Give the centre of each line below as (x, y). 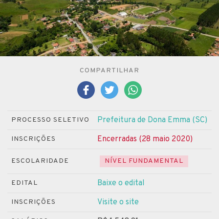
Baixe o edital (121, 183)
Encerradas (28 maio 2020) (145, 139)
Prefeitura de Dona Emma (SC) (152, 120)
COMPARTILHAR (109, 70)
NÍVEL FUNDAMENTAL (144, 161)
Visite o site (118, 202)
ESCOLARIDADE (40, 161)
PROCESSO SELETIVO (50, 120)
